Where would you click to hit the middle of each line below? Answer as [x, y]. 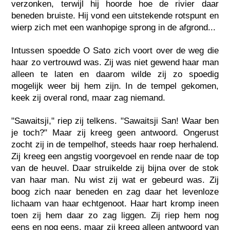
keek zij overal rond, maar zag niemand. [89, 98]
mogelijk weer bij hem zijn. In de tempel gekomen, [115, 86]
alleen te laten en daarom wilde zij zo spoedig [115, 74]
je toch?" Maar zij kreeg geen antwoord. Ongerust [115, 133]
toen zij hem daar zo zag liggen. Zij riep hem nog [115, 216]
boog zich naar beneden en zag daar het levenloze [115, 192]
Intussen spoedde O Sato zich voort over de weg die [115, 51]
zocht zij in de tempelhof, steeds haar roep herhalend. [115, 145]
